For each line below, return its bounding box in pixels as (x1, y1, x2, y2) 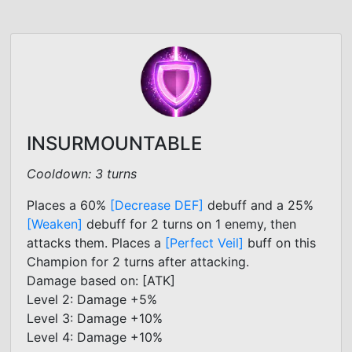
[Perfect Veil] (165, 234, 244, 251)
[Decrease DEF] (110, 196, 203, 213)
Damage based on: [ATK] (27, 272, 175, 288)
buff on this (244, 234, 316, 251)
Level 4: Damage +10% (27, 328, 163, 345)
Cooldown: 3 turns (27, 165, 137, 181)
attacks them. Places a (27, 234, 165, 251)
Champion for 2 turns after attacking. (27, 253, 249, 269)
